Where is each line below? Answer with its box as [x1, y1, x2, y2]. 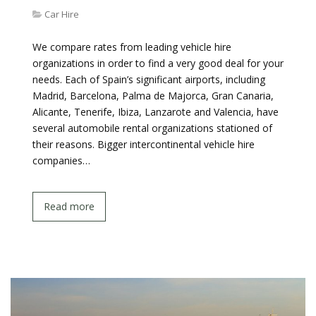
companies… [32, 154, 90, 167]
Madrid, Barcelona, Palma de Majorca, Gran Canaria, [32, 89, 274, 102]
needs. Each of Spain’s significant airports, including [32, 73, 265, 86]
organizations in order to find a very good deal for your [32, 56, 284, 70]
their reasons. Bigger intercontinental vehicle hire [32, 138, 255, 151]
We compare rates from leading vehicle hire [32, 40, 231, 54]
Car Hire [44, 8, 79, 20]
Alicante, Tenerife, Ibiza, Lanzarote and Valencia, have [32, 105, 279, 119]
